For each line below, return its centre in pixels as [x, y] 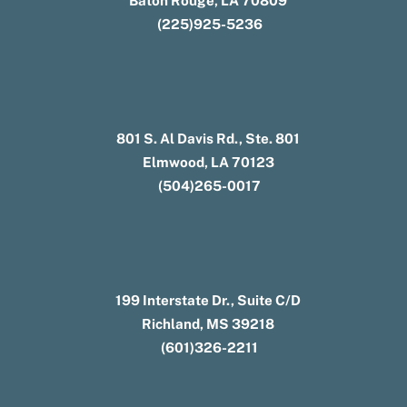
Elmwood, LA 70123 [208, 162]
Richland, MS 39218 [208, 323]
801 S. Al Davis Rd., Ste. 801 [208, 138]
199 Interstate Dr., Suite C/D [208, 300]
